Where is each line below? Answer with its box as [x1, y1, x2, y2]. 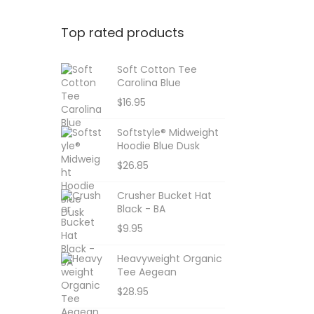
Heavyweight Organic [117, 252, 222, 266]
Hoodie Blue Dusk [117, 139, 200, 153]
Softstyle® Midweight [117, 125, 219, 139]
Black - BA [117, 202, 165, 216]
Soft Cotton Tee [117, 62, 197, 76]
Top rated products [61, 24, 184, 41]
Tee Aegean [117, 265, 177, 279]
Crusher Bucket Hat [117, 189, 212, 203]
